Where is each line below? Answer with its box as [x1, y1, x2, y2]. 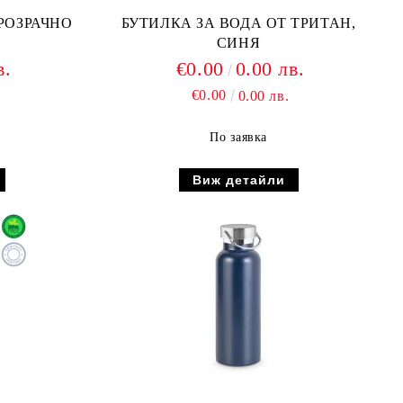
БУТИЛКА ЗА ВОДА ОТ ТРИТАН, [121, 15, 356, 31]
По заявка [209, 130, 268, 144]
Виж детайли [192, 173, 285, 187]
